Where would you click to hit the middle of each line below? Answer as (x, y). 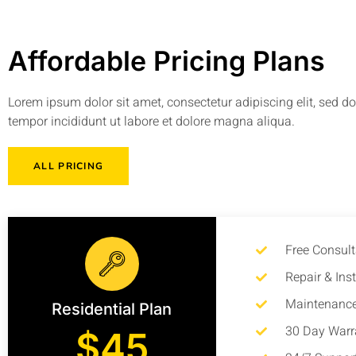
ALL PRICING (69, 166)
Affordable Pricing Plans (166, 60)
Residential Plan (112, 309)
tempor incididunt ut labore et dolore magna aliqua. (151, 121)
